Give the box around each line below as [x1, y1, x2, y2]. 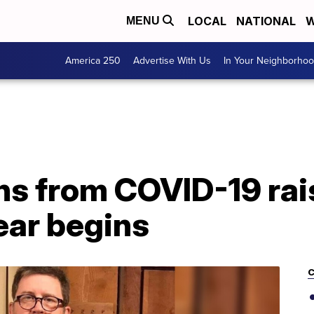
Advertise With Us [133, 53, 211, 68]
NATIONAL [236, 14, 296, 28]
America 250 [65, 53, 121, 68]
